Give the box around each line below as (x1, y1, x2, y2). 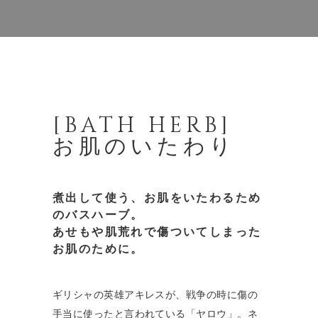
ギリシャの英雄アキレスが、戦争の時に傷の (53, 287, 258, 304)
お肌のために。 (53, 241, 144, 257)
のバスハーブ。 (53, 207, 144, 223)
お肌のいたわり (53, 133, 236, 161)
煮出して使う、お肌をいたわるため (53, 190, 262, 206)
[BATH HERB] (53, 111, 232, 140)
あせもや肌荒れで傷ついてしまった (53, 224, 262, 240)
